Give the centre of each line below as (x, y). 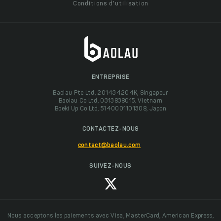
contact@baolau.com (109, 146)
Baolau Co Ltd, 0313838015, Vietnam (110, 101)
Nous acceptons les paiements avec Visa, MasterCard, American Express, (110, 216)
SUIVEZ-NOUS (110, 166)
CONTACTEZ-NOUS (110, 129)
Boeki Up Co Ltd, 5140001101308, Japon (110, 109)
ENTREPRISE (110, 78)
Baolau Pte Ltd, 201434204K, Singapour (110, 93)
